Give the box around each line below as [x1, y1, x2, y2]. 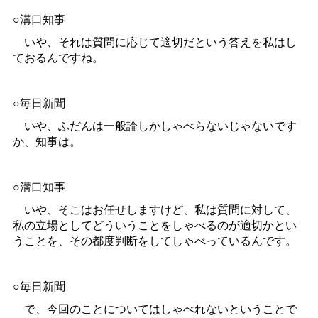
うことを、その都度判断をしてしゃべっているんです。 [12, 232, 297, 249]
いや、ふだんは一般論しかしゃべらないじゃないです [12, 117, 297, 134]
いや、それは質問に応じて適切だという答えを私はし [12, 33, 297, 50]
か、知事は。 [12, 133, 81, 150]
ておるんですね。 [12, 49, 104, 66]
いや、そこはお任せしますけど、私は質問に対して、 [12, 201, 297, 218]
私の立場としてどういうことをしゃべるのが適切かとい [12, 216, 297, 234]
